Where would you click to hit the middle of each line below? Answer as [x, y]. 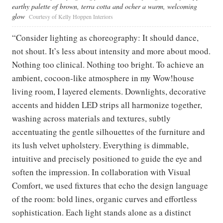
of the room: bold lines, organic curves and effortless [105, 199]
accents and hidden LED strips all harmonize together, [107, 105]
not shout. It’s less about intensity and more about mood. [111, 51]
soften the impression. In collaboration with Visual [101, 172]
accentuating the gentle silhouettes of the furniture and [109, 131]
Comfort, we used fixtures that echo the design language [110, 185]
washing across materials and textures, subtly [91, 118]
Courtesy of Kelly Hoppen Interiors [71, 16]
